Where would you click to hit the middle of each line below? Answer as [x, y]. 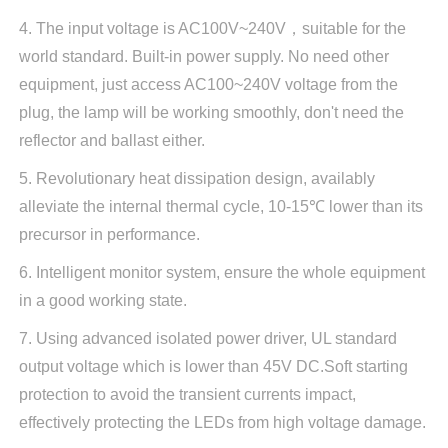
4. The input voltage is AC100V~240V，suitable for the [212, 28]
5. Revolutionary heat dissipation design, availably [196, 178]
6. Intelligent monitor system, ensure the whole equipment [221, 272]
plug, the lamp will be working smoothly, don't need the [211, 112]
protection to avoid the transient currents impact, [187, 394]
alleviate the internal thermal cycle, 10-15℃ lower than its [220, 206]
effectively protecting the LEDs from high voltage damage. [222, 422]
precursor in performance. [109, 234]
